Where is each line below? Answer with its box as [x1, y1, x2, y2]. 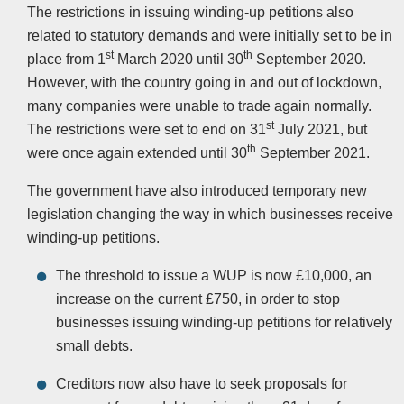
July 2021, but [274, 122, 367, 138]
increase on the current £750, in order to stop [56, 291, 340, 308]
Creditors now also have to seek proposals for [56, 376, 347, 392]
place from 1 [27, 51, 106, 68]
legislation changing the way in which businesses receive [27, 207, 393, 223]
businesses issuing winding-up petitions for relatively [56, 315, 392, 331]
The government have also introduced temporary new [27, 183, 367, 199]
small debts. [56, 338, 133, 354]
